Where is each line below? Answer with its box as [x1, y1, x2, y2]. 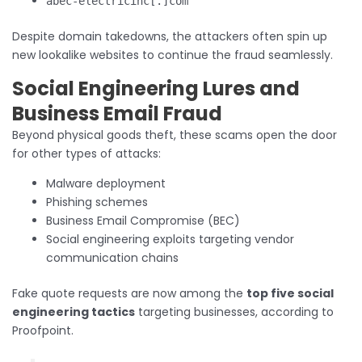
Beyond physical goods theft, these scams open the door [12, 127, 337, 144]
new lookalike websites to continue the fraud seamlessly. [12, 47, 333, 64]
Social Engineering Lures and [12, 75, 300, 103]
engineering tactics [12, 304, 135, 321]
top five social [246, 285, 334, 302]
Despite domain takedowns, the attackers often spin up [12, 28, 327, 45]
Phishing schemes [46, 194, 148, 211]
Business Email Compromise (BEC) [46, 213, 240, 229]
